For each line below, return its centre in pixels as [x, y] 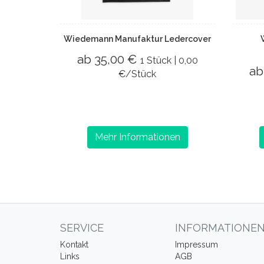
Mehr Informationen [137, 137]
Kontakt [74, 245]
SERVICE [82, 228]
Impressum [197, 245]
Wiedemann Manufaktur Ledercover [138, 39]
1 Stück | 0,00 [169, 60]
